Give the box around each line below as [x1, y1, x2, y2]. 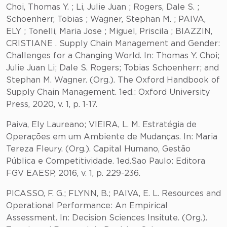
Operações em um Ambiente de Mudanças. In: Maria [6, 133, 217, 141]
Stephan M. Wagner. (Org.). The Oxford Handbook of [6, 76, 220, 84]
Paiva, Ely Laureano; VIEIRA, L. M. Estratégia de [6, 121, 197, 129]
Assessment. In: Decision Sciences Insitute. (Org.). [6, 214, 207, 222]
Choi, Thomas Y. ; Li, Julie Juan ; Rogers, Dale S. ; [6, 3, 199, 11]
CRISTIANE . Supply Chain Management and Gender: [6, 40, 220, 48]
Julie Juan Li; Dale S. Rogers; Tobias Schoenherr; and [6, 64, 219, 72]
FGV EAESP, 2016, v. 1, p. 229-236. [6, 169, 140, 177]
